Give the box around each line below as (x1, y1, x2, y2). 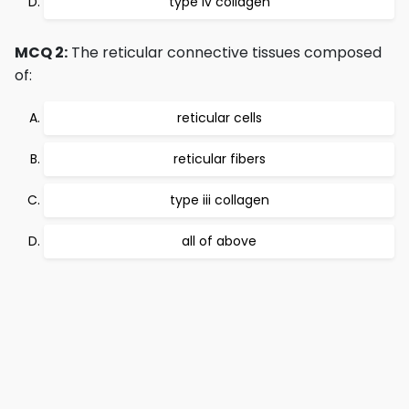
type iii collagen (169, 191, 269, 209)
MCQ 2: (15, 42, 68, 63)
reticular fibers (173, 150, 266, 168)
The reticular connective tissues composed (68, 42, 382, 63)
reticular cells (176, 109, 262, 127)
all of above (182, 232, 257, 250)
